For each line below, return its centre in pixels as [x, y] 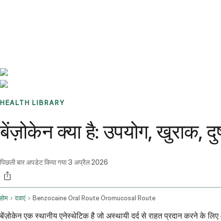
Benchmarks [31, 12]
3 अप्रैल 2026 [88, 162]
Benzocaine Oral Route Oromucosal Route [94, 198]
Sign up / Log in [50, 24]
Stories [61, 12]
